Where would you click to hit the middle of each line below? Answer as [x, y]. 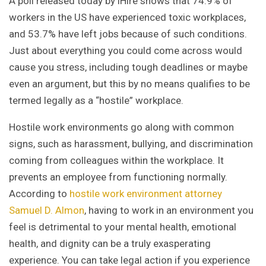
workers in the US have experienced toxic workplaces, [127, 18]
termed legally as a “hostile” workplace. [96, 101]
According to [39, 194]
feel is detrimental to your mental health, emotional [123, 227]
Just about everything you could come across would [126, 51]
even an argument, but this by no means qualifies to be [129, 84]
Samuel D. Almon [47, 210]
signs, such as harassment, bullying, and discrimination [131, 144]
